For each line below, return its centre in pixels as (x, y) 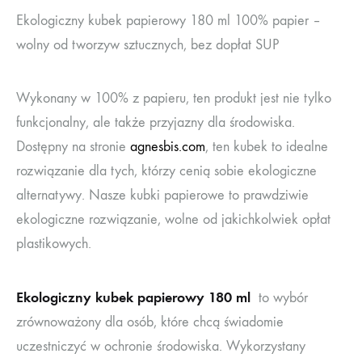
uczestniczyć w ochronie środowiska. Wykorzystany (161, 347)
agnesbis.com (168, 147)
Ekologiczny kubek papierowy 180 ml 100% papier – (168, 21)
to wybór (279, 298)
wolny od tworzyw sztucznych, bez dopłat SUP (147, 45)
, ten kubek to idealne (267, 147)
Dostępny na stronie (73, 147)
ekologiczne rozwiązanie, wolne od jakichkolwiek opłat (173, 220)
